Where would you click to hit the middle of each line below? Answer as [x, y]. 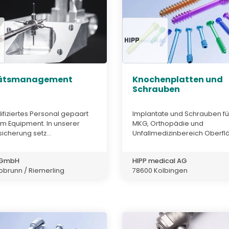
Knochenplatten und [178, 80]
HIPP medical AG [160, 161]
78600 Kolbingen [160, 170]
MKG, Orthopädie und [168, 123]
